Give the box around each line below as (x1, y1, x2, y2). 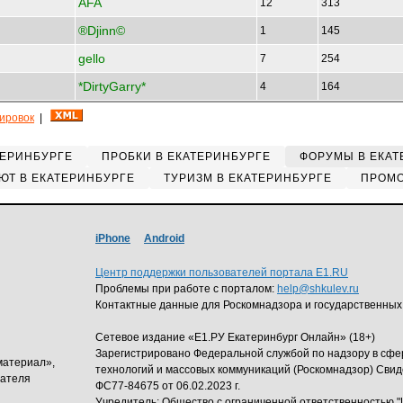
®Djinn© (78, 23, 125, 38)
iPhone (95, 232, 130, 245)
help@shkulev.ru (277, 282, 359, 295)
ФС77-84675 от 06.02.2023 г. (95, 380, 240, 392)
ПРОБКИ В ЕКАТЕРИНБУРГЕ (102, 150, 271, 163)
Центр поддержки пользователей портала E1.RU (95, 266, 348, 279)
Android (144, 232, 184, 245)
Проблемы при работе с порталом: (95, 282, 277, 295)
